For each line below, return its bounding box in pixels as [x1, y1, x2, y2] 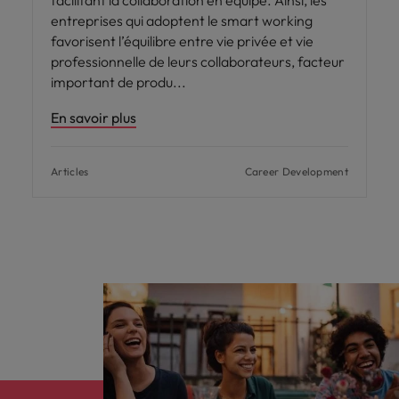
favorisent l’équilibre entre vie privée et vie [51, 31, 313, 50]
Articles [51, 164, 89, 178]
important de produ [51, 72, 175, 91]
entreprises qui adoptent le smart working [51, 11, 313, 29]
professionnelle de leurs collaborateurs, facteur [51, 52, 345, 70]
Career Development [244, 164, 348, 178]
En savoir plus [51, 108, 136, 126]
